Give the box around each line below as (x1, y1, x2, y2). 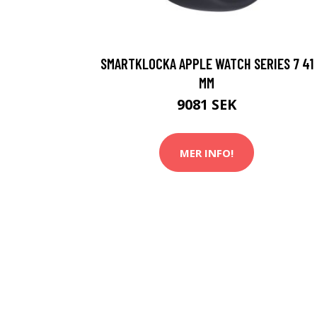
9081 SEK (177, 95, 236, 114)
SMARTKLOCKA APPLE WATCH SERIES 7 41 (100, 54, 313, 72)
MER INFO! (180, 145, 234, 160)
